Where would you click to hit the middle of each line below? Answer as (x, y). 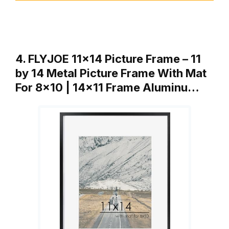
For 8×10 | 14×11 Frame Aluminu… (107, 87)
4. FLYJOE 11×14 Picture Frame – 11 (108, 59)
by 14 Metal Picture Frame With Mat (111, 73)
